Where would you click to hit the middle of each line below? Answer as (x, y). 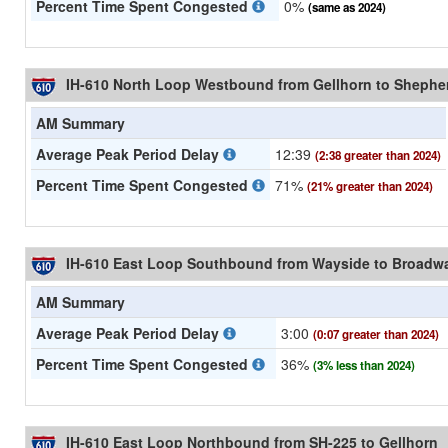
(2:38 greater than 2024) (378, 156)
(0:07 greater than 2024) (376, 335)
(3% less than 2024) (364, 366)
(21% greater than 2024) (370, 187)
